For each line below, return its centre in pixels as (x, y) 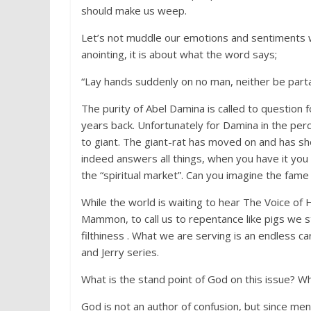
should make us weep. (134, 10)
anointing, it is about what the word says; (179, 54)
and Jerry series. (120, 252)
